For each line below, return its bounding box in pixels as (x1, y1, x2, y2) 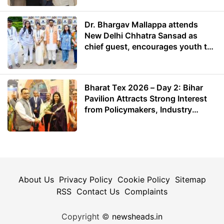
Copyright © (61, 211, 112, 222)
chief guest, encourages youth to (84, 41, 212, 52)
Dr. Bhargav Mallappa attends (84, 19, 198, 30)
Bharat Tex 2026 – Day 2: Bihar (84, 82, 203, 92)
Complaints (124, 186, 167, 197)
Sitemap (174, 174, 206, 185)
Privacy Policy (58, 174, 112, 185)
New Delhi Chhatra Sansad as (84, 30, 198, 41)
